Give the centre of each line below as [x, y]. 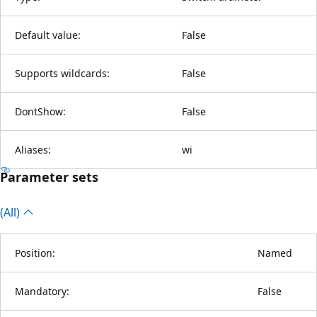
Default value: [48, 35]
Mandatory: [42, 291]
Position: [35, 253]
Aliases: [33, 149]
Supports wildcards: [62, 73]
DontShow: [40, 111]
